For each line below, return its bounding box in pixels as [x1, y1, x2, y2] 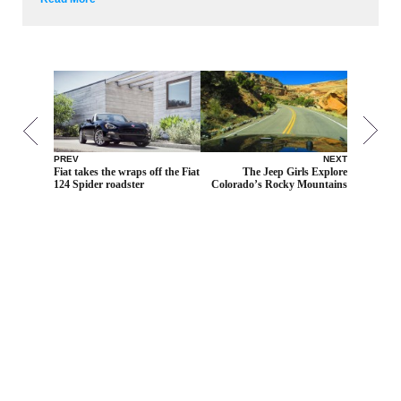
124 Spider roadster [54, 178, 144, 192]
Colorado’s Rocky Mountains [211, 178, 347, 192]
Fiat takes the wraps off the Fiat [54, 166, 200, 179]
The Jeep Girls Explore [243, 166, 347, 179]
